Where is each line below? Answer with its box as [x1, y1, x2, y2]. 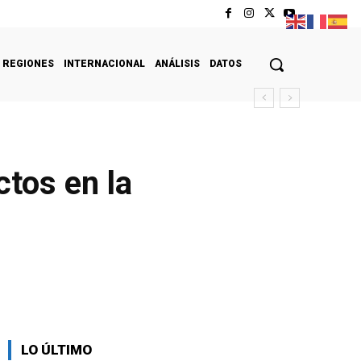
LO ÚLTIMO [21, 341, 92, 358]
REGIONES [2, 57, 54, 69]
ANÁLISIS [155, 57, 200, 69]
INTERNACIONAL [64, 57, 145, 69]
